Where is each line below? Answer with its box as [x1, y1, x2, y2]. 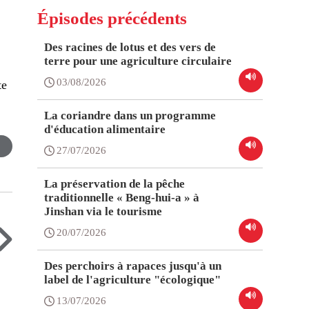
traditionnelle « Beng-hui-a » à [44, 191, 200, 205]
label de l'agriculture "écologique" [44, 273, 221, 287]
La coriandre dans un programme [44, 109, 217, 123]
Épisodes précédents [37, 9, 188, 28]
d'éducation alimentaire [44, 123, 166, 137]
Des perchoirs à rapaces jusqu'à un [44, 259, 222, 273]
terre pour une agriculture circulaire [44, 54, 232, 68]
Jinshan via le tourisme [44, 205, 163, 219]
